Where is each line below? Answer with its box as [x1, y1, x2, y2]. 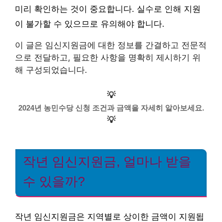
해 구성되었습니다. [15, 65, 87, 75]
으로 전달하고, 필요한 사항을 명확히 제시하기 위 [15, 53, 201, 62]
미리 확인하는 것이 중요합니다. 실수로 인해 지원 [15, 4, 201, 14]
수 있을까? [23, 174, 85, 188]
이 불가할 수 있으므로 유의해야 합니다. [15, 19, 165, 29]
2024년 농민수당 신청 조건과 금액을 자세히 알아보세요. [18, 103, 204, 112]
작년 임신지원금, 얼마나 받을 [23, 154, 191, 168]
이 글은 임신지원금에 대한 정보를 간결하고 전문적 [15, 40, 207, 50]
